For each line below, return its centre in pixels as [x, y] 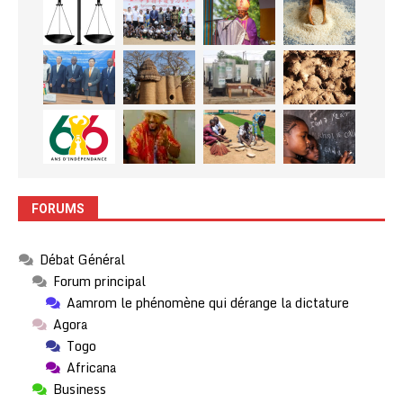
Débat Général [82, 260]
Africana [91, 368]
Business [80, 390]
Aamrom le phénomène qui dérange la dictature [208, 303]
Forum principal [99, 282]
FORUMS [58, 209]
